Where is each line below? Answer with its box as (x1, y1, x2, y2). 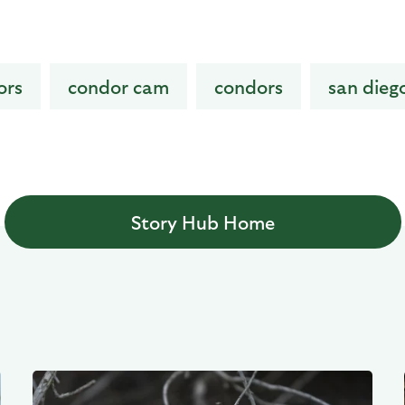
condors (214, 75, 283, 98)
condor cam (68, 75, 169, 98)
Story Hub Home (130, 211, 275, 233)
